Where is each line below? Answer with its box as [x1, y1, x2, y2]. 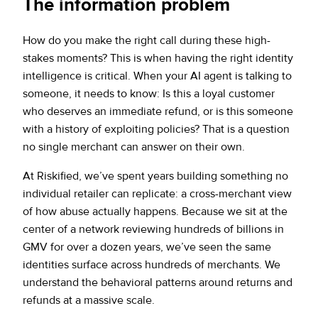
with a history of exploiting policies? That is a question [23, 121, 290, 136]
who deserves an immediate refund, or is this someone [23, 104, 293, 119]
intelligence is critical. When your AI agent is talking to [23, 68, 292, 83]
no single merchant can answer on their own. [23, 139, 245, 154]
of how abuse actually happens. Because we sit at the [23, 204, 287, 219]
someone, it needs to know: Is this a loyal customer [23, 86, 275, 101]
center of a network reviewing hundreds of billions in [23, 221, 284, 236]
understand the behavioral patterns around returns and [23, 275, 292, 290]
